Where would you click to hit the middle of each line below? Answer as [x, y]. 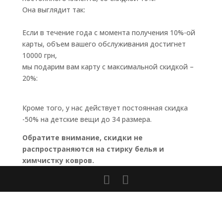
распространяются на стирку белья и [93, 149]
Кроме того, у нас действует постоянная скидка [105, 108]
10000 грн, [39, 55]
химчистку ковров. [58, 160]
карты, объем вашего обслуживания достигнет [104, 44]
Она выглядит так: [54, 10]
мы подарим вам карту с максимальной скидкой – [108, 67]
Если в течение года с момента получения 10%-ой [109, 32]
